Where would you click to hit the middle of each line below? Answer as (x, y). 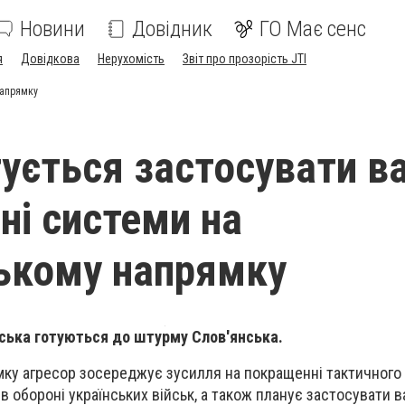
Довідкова (50, 59)
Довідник (172, 29)
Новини (52, 29)
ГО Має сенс (313, 29)
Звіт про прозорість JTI (245, 59)
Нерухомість (131, 59)
